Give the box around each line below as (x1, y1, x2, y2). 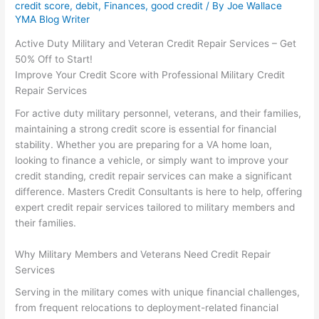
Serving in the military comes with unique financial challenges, (15, 286, 300, 298)
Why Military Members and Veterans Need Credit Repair (15, 248, 271, 260)
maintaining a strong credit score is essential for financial (15, 122, 277, 135)
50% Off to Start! (15, 53, 93, 66)
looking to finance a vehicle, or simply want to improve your (15, 154, 289, 166)
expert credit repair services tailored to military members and (15, 201, 296, 213)
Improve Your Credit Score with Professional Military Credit (15, 69, 286, 81)
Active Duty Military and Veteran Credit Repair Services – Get (15, 38, 297, 50)
